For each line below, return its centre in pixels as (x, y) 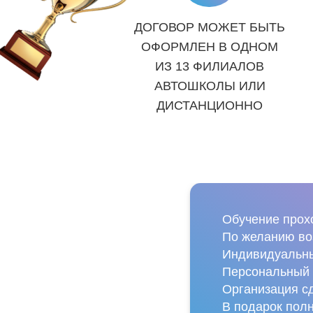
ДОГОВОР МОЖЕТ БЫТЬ (210, 27)
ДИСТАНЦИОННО (210, 105)
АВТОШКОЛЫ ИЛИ (210, 86)
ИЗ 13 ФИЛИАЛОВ (210, 66)
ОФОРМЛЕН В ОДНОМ (210, 47)
